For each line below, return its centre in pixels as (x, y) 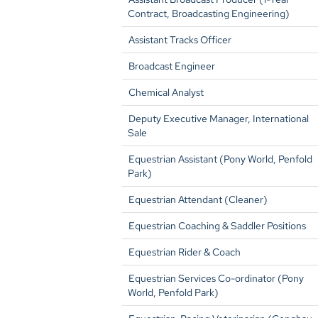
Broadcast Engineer (172, 66)
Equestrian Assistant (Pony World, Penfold (220, 159)
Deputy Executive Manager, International (219, 119)
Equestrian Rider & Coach (185, 252)
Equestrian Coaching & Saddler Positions (217, 226)
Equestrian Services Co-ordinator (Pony (216, 278)
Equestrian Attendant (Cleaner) (198, 199)
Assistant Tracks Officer (180, 40)
